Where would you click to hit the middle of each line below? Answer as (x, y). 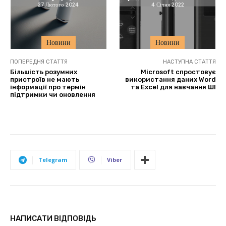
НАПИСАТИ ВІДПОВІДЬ (53, 219)
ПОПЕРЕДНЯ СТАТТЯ (39, 62)
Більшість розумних (44, 72)
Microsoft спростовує (178, 72)
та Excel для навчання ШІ (173, 87)
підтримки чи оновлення (53, 95)
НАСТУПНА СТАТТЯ (189, 62)
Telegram (53, 160)
